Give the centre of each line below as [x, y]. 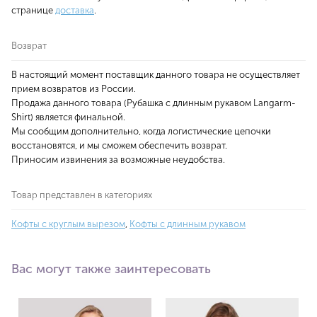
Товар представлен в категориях [82, 195]
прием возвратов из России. [74, 89]
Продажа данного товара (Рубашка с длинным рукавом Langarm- [154, 103]
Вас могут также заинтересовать [111, 269]
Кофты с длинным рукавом [188, 224]
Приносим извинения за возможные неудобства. [118, 160]
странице [33, 11]
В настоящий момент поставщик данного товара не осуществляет [156, 75]
